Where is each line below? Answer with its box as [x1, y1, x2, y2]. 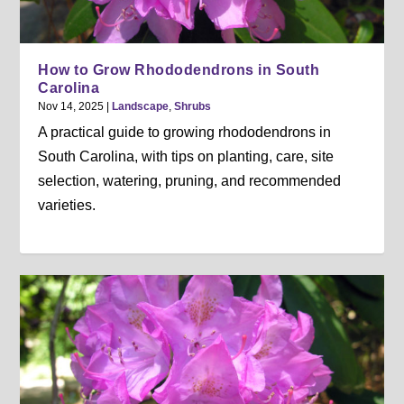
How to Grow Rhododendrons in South [38, 61, 320, 78]
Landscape [112, 99, 170, 113]
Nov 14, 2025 [38, 99, 105, 113]
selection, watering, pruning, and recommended [38, 172, 342, 188]
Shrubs [174, 99, 212, 113]
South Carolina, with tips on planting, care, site [38, 148, 335, 164]
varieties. [38, 197, 96, 213]
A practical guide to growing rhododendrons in [38, 124, 332, 140]
